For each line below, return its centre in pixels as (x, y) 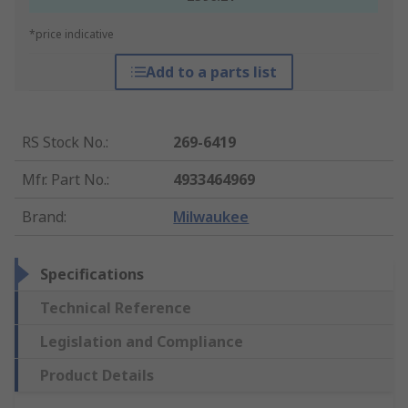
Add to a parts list (211, 72)
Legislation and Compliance (142, 342)
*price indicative (71, 35)
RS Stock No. (64, 143)
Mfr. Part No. (64, 180)
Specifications (92, 275)
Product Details (97, 376)
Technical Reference (116, 308)
